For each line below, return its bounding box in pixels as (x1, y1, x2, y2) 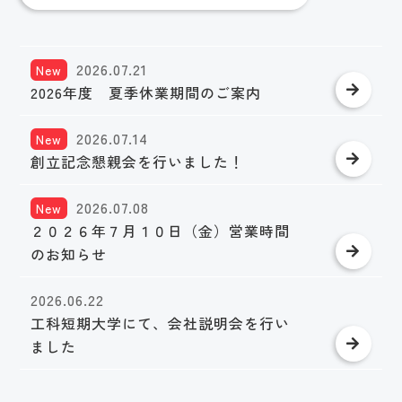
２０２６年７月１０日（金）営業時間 (31, 220, 291, 242)
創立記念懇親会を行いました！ (31, 151, 245, 173)
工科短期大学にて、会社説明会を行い (31, 312, 291, 335)
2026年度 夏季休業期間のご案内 (31, 82, 262, 104)
